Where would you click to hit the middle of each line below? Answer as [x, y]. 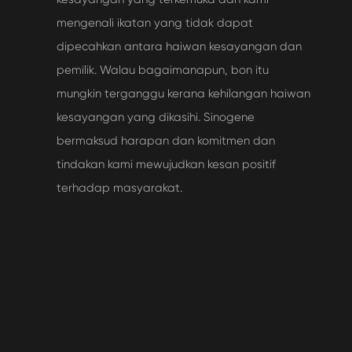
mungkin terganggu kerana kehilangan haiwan [183, 93]
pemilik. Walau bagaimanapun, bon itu [163, 70]
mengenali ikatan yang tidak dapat [155, 22]
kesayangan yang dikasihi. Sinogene [156, 117]
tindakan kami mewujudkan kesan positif [166, 164]
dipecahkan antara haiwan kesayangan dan [179, 46]
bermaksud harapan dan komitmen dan [166, 140]
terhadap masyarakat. [119, 187]
